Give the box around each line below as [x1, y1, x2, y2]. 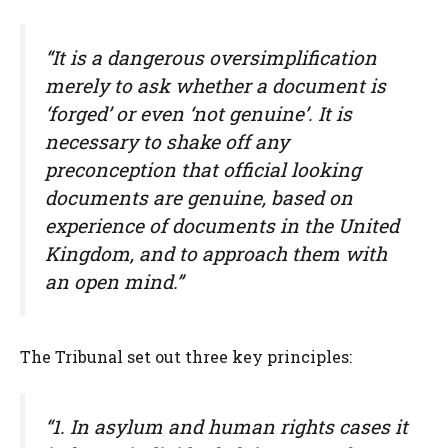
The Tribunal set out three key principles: [20, 346, 352, 368]
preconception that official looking [45, 157, 361, 183]
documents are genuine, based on [45, 185, 353, 211]
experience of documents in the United [45, 213, 399, 239]
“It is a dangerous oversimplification [45, 45, 377, 71]
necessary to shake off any [45, 129, 289, 155]
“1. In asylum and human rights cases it [45, 414, 408, 440]
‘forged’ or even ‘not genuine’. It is [45, 101, 352, 127]
